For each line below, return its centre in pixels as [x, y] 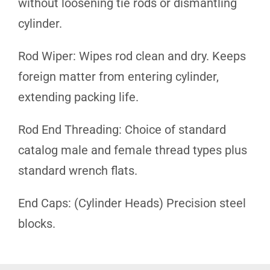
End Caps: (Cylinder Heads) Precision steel [132, 203]
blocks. [37, 223]
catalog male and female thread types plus [133, 150]
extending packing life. [78, 97]
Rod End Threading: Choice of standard [122, 129]
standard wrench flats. [78, 170]
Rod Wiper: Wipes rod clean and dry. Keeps [132, 56]
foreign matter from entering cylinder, [118, 76]
